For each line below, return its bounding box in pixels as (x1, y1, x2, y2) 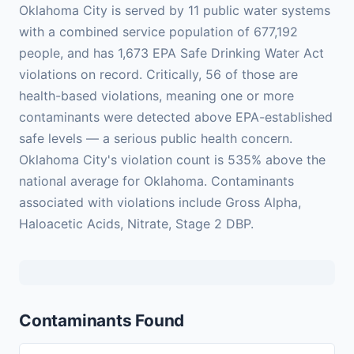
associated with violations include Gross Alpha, (19, 194, 301, 211)
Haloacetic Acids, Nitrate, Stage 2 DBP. (19, 216, 254, 232)
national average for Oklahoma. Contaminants (19, 173, 294, 190)
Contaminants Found (19, 311, 185, 331)
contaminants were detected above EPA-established (19, 109, 333, 126)
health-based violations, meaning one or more (19, 88, 294, 104)
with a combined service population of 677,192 (19, 24, 298, 40)
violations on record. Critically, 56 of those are (19, 66, 298, 83)
